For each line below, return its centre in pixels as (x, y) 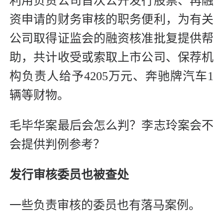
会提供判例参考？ (57, 145)
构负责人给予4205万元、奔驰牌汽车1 (111, 76)
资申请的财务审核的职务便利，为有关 (111, 20)
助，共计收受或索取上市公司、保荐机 (111, 57)
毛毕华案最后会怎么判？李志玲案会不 (111, 126)
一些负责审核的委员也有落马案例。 (105, 205)
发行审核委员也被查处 (69, 175)
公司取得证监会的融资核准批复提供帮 (111, 39)
